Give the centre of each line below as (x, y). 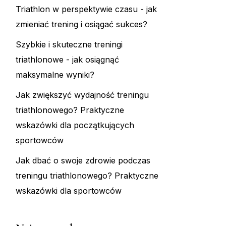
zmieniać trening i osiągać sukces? (81, 24)
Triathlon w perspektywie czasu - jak (86, 9)
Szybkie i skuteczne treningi (69, 45)
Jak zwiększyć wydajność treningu (82, 95)
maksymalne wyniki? (55, 75)
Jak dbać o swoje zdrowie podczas (83, 161)
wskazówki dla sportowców (69, 191)
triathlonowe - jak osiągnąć (67, 60)
